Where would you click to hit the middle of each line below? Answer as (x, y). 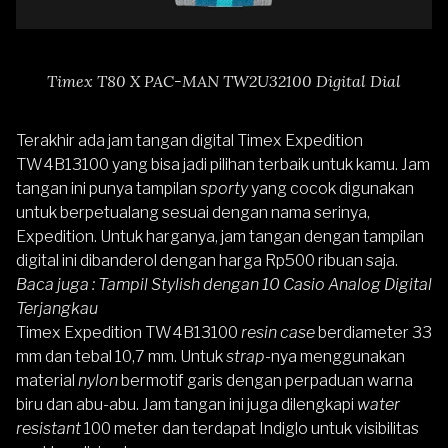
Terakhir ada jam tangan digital (126, 140)
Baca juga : (57, 284)
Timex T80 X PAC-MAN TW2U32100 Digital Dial (224, 80)
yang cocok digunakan (331, 188)
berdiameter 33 (373, 332)
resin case (278, 332)
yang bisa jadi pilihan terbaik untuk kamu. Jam (269, 164)
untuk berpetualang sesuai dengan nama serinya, (193, 212)
